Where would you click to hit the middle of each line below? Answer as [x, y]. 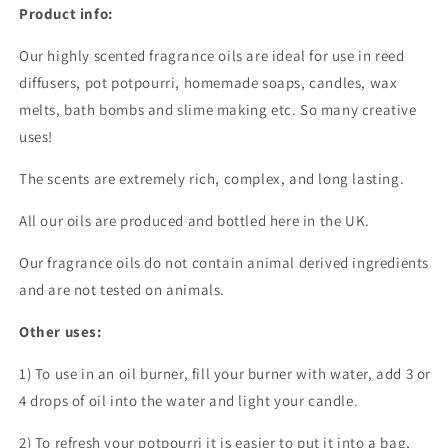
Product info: [66, 14]
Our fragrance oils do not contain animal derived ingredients [224, 263]
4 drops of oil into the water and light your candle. [189, 401]
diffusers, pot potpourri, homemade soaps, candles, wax [208, 83]
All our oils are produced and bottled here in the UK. [194, 221]
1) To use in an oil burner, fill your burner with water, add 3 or [225, 374]
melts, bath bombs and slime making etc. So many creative [218, 110]
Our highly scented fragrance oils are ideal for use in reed [212, 56]
